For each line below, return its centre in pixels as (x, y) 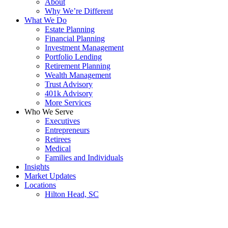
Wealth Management (78, 75)
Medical (58, 149)
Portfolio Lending (73, 57)
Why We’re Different (79, 11)
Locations (40, 185)
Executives (62, 121)
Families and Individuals (84, 158)
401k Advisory (69, 94)
